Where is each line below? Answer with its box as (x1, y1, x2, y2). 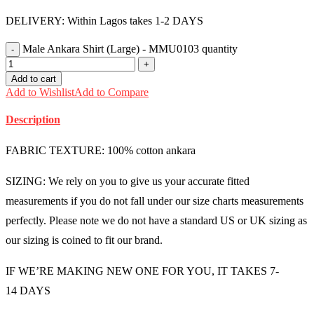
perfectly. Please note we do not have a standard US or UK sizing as (6, 214, 307, 227)
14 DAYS (6, 285, 50, 297)
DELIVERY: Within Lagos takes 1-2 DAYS (6, 14, 203, 27)
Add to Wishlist (6, 86, 74, 98)
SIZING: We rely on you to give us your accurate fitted (6, 175, 250, 188)
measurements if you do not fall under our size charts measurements (6, 195, 303, 207)
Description (6, 114, 60, 126)
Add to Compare (74, 86, 149, 98)
